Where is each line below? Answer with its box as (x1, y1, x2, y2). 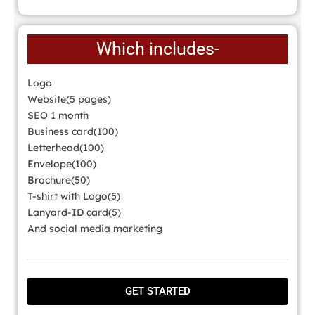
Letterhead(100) (27, 141, 104, 155)
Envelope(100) (27, 157, 96, 171)
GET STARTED (124, 284, 191, 297)
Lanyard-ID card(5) (27, 206, 121, 219)
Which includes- (96, 39, 219, 60)
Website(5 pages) (27, 93, 111, 106)
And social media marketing (27, 222, 162, 236)
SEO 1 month (27, 109, 89, 122)
